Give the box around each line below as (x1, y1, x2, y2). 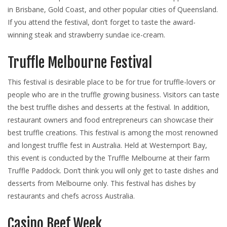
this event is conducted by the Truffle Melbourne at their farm (8, 153, 210, 163)
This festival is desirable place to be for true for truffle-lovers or (8, 77, 215, 87)
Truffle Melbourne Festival (8, 54, 152, 72)
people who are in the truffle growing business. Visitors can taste (8, 90, 219, 100)
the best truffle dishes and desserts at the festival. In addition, (8, 102, 210, 112)
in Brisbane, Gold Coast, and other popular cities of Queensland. (8, 5, 218, 15)
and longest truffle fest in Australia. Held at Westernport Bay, (8, 140, 207, 150)
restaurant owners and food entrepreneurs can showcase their (8, 115, 213, 125)
